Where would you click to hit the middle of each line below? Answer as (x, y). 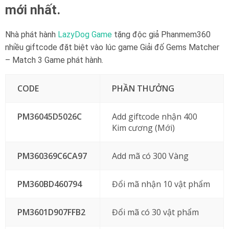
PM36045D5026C (49, 117)
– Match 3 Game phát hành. (54, 60)
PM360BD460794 (49, 184)
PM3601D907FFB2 (51, 212)
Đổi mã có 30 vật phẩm (155, 212)
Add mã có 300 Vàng (150, 156)
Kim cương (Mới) (143, 128)
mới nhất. (33, 10)
